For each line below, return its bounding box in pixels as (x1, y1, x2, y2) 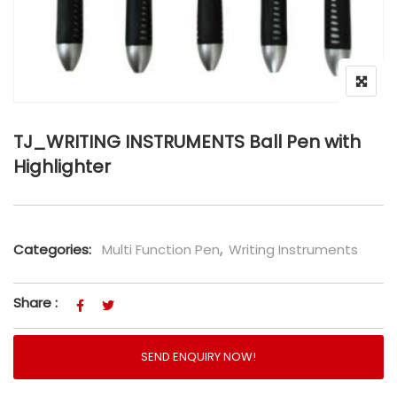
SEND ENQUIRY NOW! (141, 348, 256, 365)
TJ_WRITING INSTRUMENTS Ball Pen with (13, 129, 361, 154)
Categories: (13, 240, 91, 259)
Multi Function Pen (102, 240, 220, 259)
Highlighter (13, 154, 111, 179)
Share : (13, 293, 58, 312)
